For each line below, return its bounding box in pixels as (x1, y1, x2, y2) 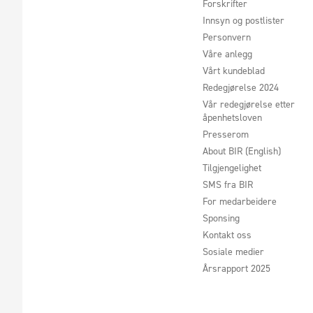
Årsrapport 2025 (203, 261, 271, 275)
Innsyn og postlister (203, 13, 285, 27)
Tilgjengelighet (203, 161, 262, 175)
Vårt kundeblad (203, 64, 265, 78)
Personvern (203, 30, 252, 44)
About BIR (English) (203, 144, 282, 158)
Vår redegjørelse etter (203, 97, 296, 111)
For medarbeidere (203, 194, 277, 208)
